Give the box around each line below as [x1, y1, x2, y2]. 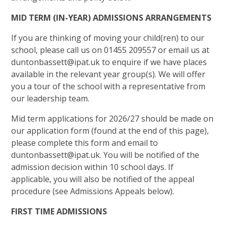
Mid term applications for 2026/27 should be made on [11, 112, 214, 124]
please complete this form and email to [11, 137, 158, 148]
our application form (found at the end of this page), [11, 125, 209, 136]
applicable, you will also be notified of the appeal [11, 173, 195, 185]
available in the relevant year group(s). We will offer [11, 68, 206, 80]
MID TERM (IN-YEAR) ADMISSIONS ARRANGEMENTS [11, 12, 214, 23]
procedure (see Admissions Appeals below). [11, 185, 175, 197]
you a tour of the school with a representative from [11, 80, 206, 92]
